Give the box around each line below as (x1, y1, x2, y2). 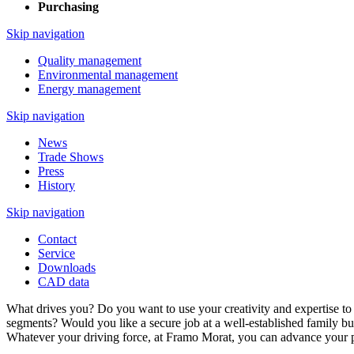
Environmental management (38, 68, 178, 81)
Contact (38, 232, 77, 246)
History (38, 179, 75, 192)
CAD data (38, 275, 89, 288)
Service (38, 247, 75, 260)
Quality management (38, 54, 141, 67)
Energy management (38, 82, 141, 96)
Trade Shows (38, 150, 104, 164)
